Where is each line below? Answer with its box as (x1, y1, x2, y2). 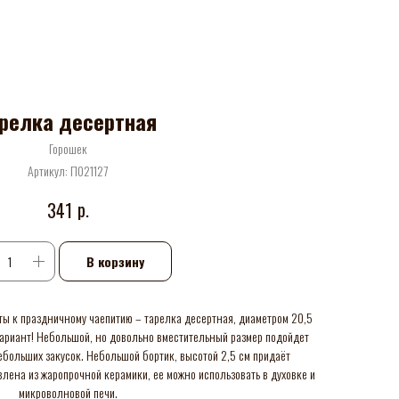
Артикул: (28, 161, 70, 180)
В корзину (85, 251, 144, 271)
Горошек (48, 139, 87, 158)
